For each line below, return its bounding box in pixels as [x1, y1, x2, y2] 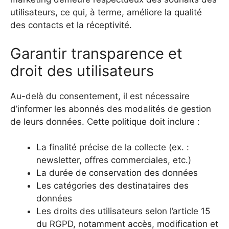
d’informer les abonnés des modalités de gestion [10, 103, 211, 114]
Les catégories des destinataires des [36, 180, 189, 191]
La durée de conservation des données [36, 168, 198, 178]
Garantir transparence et [10, 44, 182, 62]
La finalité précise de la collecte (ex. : [36, 142, 189, 153]
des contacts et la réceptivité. [10, 20, 132, 31]
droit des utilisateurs [10, 61, 154, 80]
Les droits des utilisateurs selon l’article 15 [36, 206, 210, 217]
